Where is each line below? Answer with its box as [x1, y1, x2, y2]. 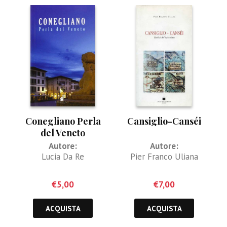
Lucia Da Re [42, 150, 84, 162]
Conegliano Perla [25, 115, 101, 127]
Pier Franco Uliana [130, 150, 198, 162]
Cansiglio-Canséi [127, 115, 201, 127]
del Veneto [41, 126, 85, 139]
